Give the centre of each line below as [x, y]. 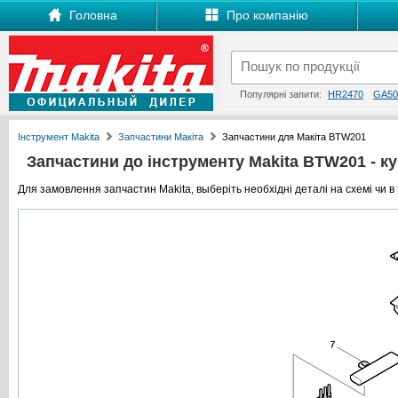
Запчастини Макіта [161, 137]
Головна [91, 15]
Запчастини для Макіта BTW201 [294, 137]
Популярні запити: [282, 94]
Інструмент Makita [59, 137]
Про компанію [266, 15]
